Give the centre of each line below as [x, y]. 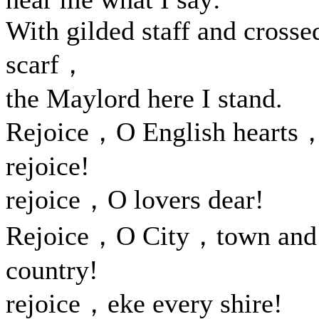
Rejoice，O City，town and [161, 236]
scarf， [46, 64]
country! [52, 270]
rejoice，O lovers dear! [135, 199]
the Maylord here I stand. [144, 98]
